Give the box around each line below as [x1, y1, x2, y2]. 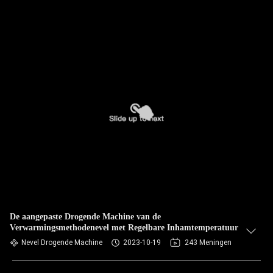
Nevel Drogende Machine [21, 238, 102, 247]
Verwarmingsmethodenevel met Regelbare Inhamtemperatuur [10, 223, 238, 232]
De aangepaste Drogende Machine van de [10, 212, 161, 221]
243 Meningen [185, 238, 232, 247]
